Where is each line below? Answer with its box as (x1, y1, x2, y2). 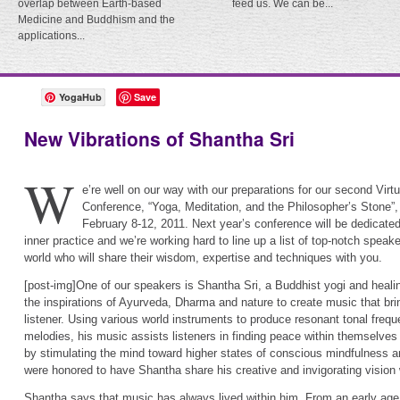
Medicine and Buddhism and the (18, 13, 175, 26)
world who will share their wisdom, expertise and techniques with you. (24, 251, 382, 264)
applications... (18, 29, 85, 42)
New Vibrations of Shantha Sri (24, 125, 295, 152)
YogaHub (59, 90, 102, 104)
